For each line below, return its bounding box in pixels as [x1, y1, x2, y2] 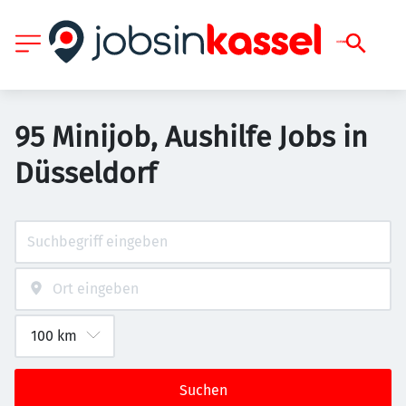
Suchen [179, 382, 227, 399]
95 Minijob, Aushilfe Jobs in [14, 120, 368, 154]
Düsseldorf [14, 156, 157, 190]
